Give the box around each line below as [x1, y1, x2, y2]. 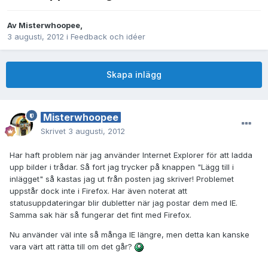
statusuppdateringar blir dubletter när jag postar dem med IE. [10, 198, 237, 208]
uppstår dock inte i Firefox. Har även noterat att [10, 186, 187, 196]
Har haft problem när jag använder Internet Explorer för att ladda [10, 150, 252, 160]
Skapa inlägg [106, 69, 162, 80]
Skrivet [41, 126, 68, 136]
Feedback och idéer [71, 32, 145, 42]
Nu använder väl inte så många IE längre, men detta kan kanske [10, 230, 249, 240]
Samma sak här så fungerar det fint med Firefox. [10, 210, 191, 220]
